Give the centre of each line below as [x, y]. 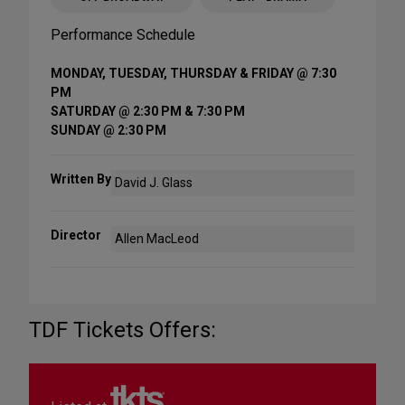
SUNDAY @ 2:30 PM [108, 131]
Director [76, 235]
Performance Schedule [123, 35]
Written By [81, 179]
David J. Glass [154, 183]
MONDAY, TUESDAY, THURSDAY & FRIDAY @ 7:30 [193, 74]
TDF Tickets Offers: [122, 330]
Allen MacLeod [157, 239]
